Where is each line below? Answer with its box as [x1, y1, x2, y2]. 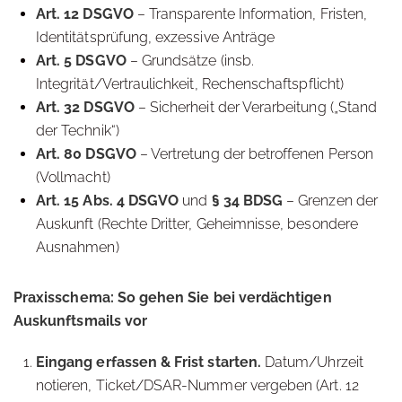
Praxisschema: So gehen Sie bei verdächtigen [13, 289, 332, 306]
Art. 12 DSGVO [36, 5, 134, 22]
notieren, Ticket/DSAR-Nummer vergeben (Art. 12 [36, 377, 359, 394]
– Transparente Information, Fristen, [133, 5, 368, 22]
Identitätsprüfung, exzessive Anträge [36, 29, 275, 46]
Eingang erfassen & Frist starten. [36, 354, 261, 371]
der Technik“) [36, 122, 119, 139]
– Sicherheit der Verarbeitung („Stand [134, 99, 378, 116]
